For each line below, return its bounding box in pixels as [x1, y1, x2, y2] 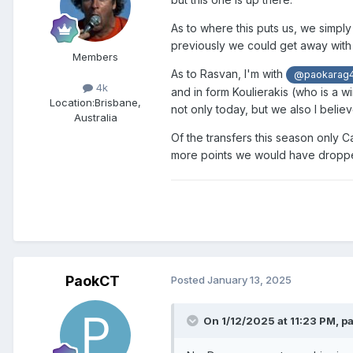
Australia [73, 111, 117, 124]
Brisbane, [95, 96, 141, 110]
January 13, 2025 [207, 273, 292, 286]
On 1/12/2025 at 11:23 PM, [203, 314, 341, 327]
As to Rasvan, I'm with [171, 66, 286, 80]
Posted [171, 273, 207, 286]
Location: [50, 96, 95, 110]
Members [72, 50, 118, 63]
